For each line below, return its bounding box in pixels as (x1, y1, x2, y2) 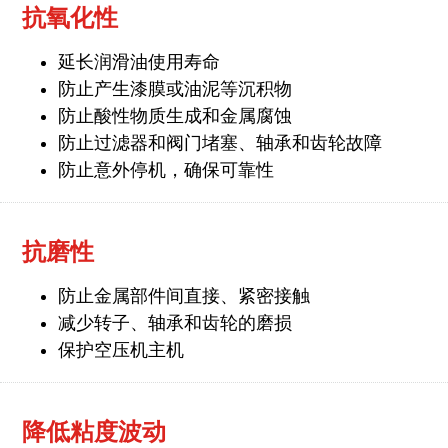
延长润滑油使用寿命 (57, 51, 220, 72)
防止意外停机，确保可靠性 (57, 159, 274, 180)
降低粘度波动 (21, 417, 166, 445)
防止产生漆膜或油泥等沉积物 (57, 78, 292, 99)
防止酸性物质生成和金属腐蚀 (57, 105, 292, 126)
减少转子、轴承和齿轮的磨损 (57, 312, 292, 333)
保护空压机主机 (57, 339, 184, 360)
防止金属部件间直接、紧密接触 (57, 285, 310, 306)
